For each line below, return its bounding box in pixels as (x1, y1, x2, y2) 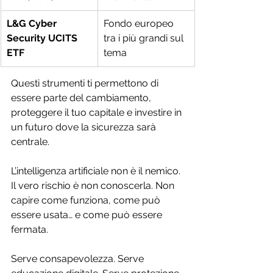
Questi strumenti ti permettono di (11, 77, 161, 90)
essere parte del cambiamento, (11, 92, 154, 104)
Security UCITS (7, 32, 80, 44)
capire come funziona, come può (11, 194, 163, 207)
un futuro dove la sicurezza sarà (11, 121, 158, 133)
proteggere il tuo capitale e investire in (11, 107, 184, 119)
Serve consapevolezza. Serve (11, 253, 146, 265)
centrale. (11, 136, 49, 148)
